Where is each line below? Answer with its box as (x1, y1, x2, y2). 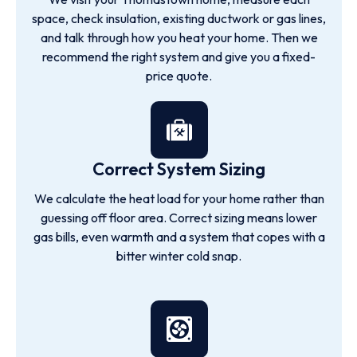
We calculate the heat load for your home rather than (33, 190, 324, 206)
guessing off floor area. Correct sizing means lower (41, 210, 317, 226)
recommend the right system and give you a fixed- (42, 49, 316, 65)
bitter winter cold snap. (116, 248, 241, 264)
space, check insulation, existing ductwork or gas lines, (32, 10, 326, 26)
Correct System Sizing (92, 158, 265, 180)
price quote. (146, 68, 212, 84)
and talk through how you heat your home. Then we (40, 29, 318, 45)
